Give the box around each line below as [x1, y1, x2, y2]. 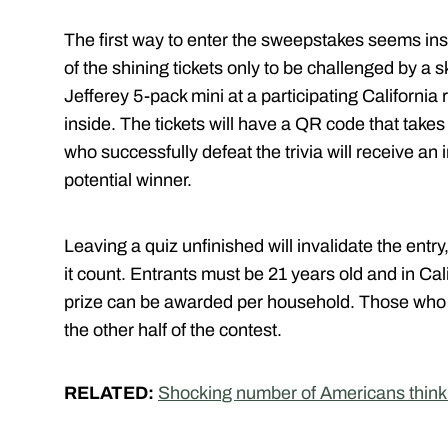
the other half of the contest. [64, 320, 282, 341]
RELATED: [64, 383, 158, 404]
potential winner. [64, 170, 192, 191]
